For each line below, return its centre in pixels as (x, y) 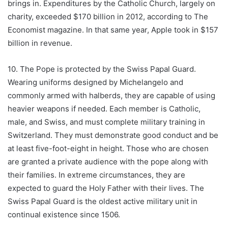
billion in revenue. (40, 43)
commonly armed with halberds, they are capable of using (111, 96)
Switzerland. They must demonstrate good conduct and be (113, 135)
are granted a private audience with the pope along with (108, 162)
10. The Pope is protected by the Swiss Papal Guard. (102, 69)
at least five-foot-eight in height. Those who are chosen (108, 149)
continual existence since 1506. (64, 215)
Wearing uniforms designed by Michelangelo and (95, 82)
